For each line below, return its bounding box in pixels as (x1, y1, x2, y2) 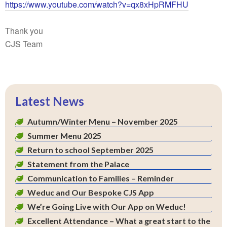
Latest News (15, 94, 84, 108)
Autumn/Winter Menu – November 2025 (27, 117, 178, 126)
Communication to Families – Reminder (27, 173, 174, 183)
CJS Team (5, 38, 43, 50)
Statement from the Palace (27, 159, 129, 169)
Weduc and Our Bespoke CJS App (27, 187, 154, 197)
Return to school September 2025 (27, 145, 154, 155)
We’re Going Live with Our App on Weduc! (27, 202, 186, 211)
